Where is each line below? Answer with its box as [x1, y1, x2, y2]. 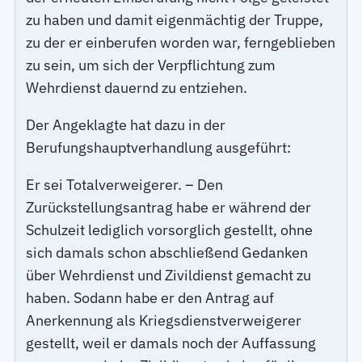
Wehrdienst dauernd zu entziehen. [26, 78, 248, 98]
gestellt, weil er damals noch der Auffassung [26, 334, 317, 353]
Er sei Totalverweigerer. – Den [26, 175, 224, 195]
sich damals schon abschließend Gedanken [26, 243, 309, 263]
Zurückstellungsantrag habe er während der [26, 198, 312, 217]
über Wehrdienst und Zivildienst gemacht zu [26, 266, 312, 285]
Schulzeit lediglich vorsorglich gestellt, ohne [26, 221, 314, 240]
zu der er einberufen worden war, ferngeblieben [26, 33, 336, 53]
